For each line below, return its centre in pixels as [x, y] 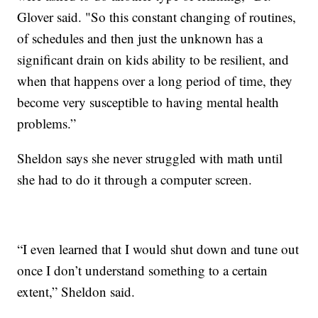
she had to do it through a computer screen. [135, 179]
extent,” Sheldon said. [76, 291]
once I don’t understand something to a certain [143, 270]
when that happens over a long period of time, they [155, 80]
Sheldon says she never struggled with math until [150, 158]
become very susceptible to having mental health [148, 102]
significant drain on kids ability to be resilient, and [153, 59]
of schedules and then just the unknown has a [140, 38]
